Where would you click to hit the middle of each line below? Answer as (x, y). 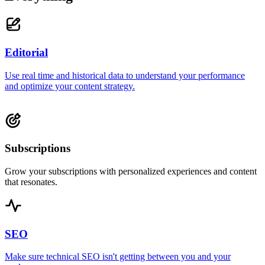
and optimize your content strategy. (70, 86)
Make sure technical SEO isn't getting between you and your (118, 257)
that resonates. (31, 182)
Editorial (26, 53)
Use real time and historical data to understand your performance (125, 75)
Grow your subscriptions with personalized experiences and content (131, 172)
